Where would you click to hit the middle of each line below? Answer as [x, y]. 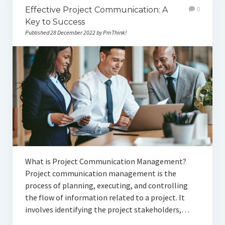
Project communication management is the [100, 174]
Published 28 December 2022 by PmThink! [76, 32]
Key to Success [55, 22]
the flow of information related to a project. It [105, 198]
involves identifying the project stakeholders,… [107, 210]
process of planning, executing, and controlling [106, 186]
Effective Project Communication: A [96, 10]
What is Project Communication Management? [105, 161]
